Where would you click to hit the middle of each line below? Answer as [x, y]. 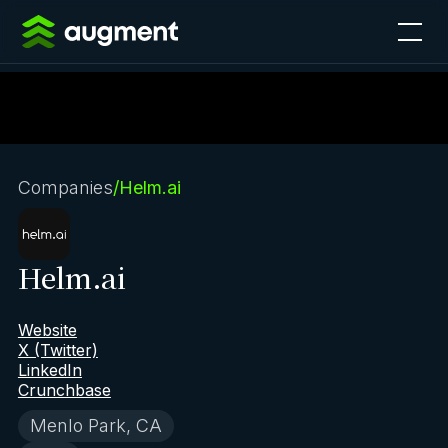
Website [47, 330]
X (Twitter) [57, 350]
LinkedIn [49, 370]
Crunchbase [64, 390]
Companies [65, 187]
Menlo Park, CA [95, 425]
